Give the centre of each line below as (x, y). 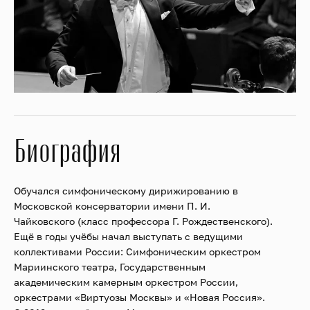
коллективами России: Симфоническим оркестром (137, 252)
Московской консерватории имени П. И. (112, 206)
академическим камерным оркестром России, (126, 282)
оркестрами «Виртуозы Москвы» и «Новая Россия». (139, 298)
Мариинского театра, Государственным (110, 267)
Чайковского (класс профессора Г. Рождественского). (143, 221)
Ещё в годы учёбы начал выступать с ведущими (128, 237)
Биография (67, 152)
